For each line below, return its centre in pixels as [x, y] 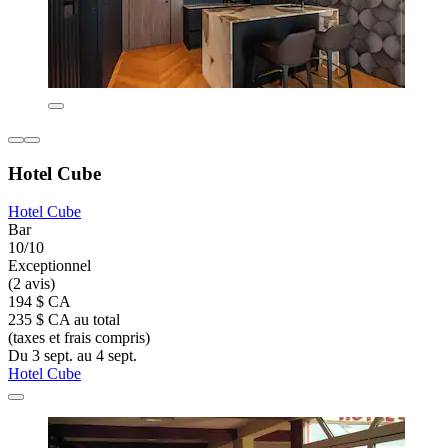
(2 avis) [31, 284]
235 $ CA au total [64, 320]
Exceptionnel [49, 266]
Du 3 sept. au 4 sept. [72, 356]
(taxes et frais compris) [79, 338]
